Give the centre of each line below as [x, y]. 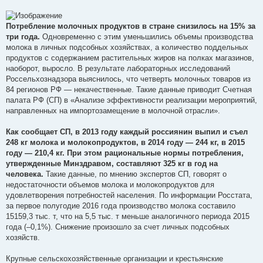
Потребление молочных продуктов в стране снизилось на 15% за [131, 26]
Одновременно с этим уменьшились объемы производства [146, 36]
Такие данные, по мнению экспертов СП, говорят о [135, 174]
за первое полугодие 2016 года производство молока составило [121, 205]
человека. [25, 174]
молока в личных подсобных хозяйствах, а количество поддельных [127, 47]
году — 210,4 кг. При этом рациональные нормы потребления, [125, 153]
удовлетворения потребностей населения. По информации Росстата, [129, 195]
